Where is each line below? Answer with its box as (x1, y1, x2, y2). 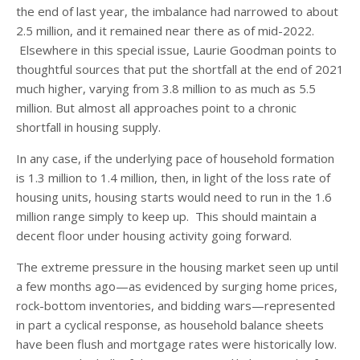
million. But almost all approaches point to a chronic (16, 99, 297, 116)
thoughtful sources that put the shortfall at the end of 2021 (16, 60, 344, 77)
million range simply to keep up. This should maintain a (16, 207, 317, 224)
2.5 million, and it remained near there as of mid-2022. (16, 22, 314, 39)
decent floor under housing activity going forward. (16, 227, 292, 243)
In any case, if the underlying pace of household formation (16, 149, 334, 166)
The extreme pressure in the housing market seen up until (16, 258, 338, 275)
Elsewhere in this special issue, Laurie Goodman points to (16, 41, 337, 58)
